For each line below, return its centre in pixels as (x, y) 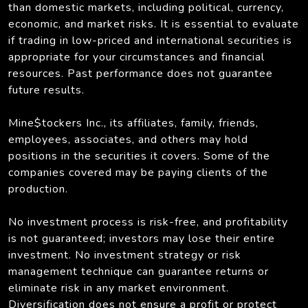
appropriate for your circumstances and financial (136, 57)
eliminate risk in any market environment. (119, 288)
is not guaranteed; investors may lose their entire (142, 238)
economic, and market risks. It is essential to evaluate (154, 24)
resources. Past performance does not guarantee (141, 73)
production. (38, 189)
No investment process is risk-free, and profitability (148, 222)
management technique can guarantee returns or (139, 271)
